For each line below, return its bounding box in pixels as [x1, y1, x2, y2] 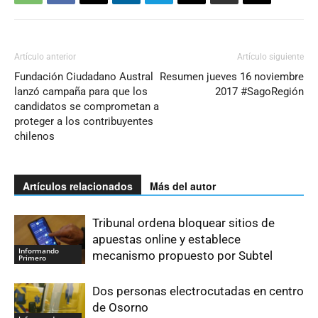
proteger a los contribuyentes [14, 115, 153, 128]
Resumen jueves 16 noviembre [160, 70, 304, 83]
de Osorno [92, 300, 148, 314]
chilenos [14, 130, 55, 143]
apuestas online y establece [92, 232, 241, 246]
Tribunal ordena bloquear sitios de [92, 216, 275, 230]
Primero [18, 252, 46, 263]
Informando [18, 245, 59, 256]
